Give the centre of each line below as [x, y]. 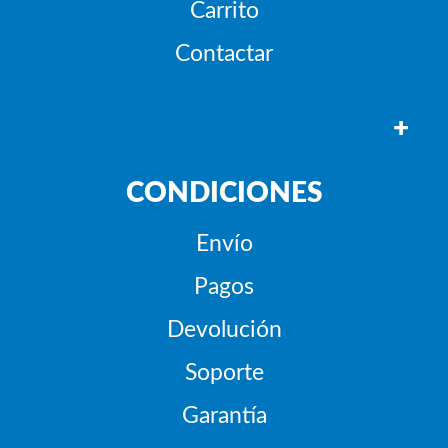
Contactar [224, 53]
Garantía [224, 415]
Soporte [224, 372]
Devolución [224, 329]
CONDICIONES [224, 193]
